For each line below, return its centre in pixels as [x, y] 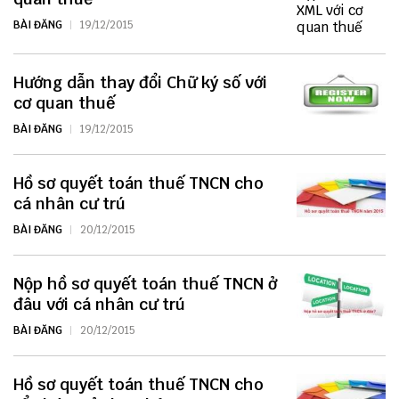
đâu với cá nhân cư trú [99, 305]
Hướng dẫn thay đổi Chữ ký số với [140, 83]
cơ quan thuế [64, 103]
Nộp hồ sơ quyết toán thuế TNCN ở [145, 284]
